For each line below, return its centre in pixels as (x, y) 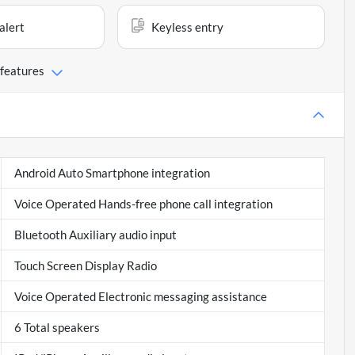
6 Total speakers (57, 328)
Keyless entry (188, 27)
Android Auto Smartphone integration (112, 173)
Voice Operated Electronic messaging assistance (140, 297)
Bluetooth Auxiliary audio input (95, 235)
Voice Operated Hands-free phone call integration (143, 204)
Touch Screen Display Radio (85, 266)
